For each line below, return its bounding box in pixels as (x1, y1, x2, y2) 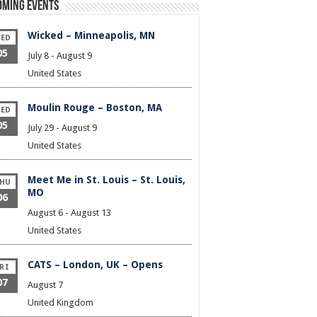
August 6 (28, 207, 63, 219)
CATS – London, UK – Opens (28, 259, 163, 271)
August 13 (71, 207, 111, 219)
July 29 (28, 122, 54, 134)
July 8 (28, 50, 49, 62)
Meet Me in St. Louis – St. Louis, (28, 174, 185, 186)
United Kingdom (28, 297, 93, 309)
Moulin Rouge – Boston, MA (28, 102, 162, 114)
